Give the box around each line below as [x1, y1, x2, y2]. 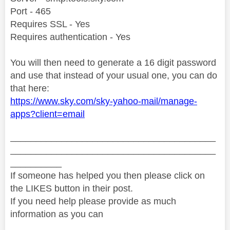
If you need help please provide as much [10, 196, 176, 206]
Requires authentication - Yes [10, 31, 130, 42]
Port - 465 [10, 6, 51, 16]
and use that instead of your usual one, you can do [10, 70, 217, 81]
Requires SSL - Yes [10, 18, 90, 29]
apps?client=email [10, 108, 85, 119]
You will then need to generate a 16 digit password [10, 57, 216, 68]
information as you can [10, 208, 103, 219]
